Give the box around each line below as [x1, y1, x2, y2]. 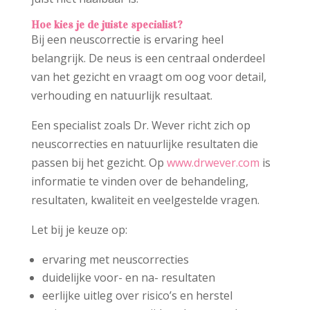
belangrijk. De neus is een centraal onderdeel [30, 51, 265, 66]
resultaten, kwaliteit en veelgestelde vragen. [30, 192, 259, 208]
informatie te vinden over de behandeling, [30, 174, 248, 190]
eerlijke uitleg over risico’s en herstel [42, 288, 232, 304]
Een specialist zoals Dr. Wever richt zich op [30, 118, 250, 134]
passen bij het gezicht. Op [30, 155, 167, 171]
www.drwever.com [166, 155, 259, 171]
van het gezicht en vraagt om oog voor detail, [30, 69, 266, 85]
